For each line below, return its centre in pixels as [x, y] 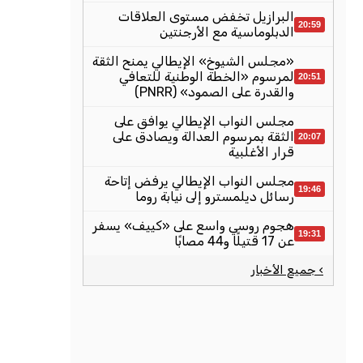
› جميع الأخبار [287, 270]
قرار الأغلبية [261, 152]
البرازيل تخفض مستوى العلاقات [206, 17]
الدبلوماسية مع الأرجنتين [227, 32]
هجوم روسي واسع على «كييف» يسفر [193, 226]
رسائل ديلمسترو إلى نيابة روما [215, 196]
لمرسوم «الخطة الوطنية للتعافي [207, 77]
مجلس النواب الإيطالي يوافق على [204, 121]
